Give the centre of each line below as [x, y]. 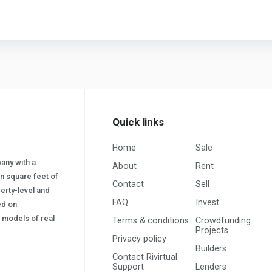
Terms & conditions [151, 221]
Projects [212, 230]
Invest [208, 202]
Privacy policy [139, 239]
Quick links [138, 122]
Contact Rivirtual [145, 257]
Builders [211, 249]
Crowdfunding [223, 221]
